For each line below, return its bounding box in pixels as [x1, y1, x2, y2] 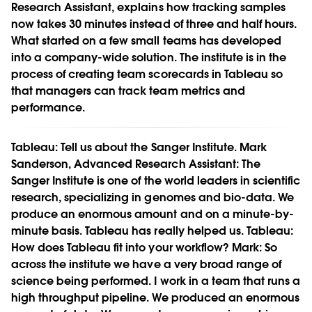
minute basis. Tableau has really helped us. [11, 223, 247, 238]
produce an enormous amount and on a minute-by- [11, 206, 294, 221]
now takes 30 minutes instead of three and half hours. [11, 16, 297, 31]
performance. [11, 100, 86, 115]
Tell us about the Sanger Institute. [58, 139, 240, 155]
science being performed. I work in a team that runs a [11, 273, 301, 288]
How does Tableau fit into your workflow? [11, 240, 232, 255]
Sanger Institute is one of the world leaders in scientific [11, 173, 301, 188]
